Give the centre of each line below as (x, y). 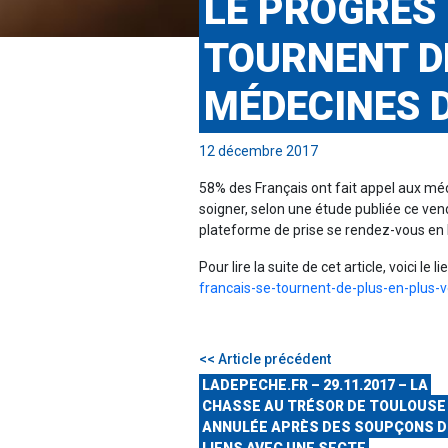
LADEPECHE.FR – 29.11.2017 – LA (315, 385)
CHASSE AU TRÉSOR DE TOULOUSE (324, 406)
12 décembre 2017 (258, 151)
